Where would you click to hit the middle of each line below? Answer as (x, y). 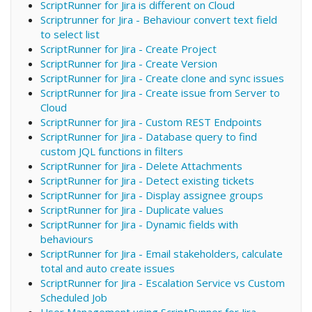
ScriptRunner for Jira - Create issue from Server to (160, 92)
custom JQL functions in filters (111, 151)
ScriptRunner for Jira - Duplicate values (132, 209)
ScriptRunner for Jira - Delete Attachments (141, 165)
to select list (70, 34)
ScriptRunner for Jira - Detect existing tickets (147, 180)
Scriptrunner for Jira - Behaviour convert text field (158, 19)
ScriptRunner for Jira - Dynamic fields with (139, 224)
